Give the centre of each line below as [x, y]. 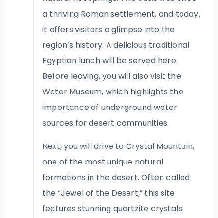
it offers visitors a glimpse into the [109, 29]
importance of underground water [110, 107]
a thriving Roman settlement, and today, [121, 14]
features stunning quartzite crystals [112, 209]
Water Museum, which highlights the [113, 92]
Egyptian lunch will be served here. [110, 61]
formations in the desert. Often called [116, 177]
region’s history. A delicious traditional [116, 45]
